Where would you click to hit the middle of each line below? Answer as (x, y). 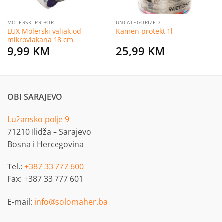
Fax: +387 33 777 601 (45, 179)
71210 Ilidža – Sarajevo (49, 132)
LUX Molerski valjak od (44, 31)
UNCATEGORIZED (138, 23)
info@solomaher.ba (71, 202)
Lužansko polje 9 (38, 119)
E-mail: (21, 202)
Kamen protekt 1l (144, 31)
